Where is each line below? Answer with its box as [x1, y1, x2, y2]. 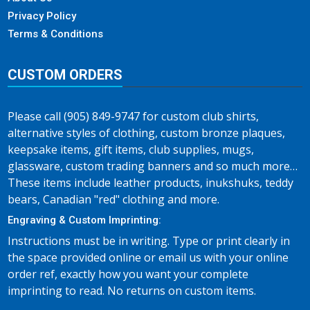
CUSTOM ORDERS [8, 66, 122, 83]
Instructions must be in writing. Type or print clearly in [8, 233, 290, 248]
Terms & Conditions [8, 28, 103, 40]
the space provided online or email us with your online [8, 250, 289, 265]
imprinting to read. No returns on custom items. [8, 283, 256, 298]
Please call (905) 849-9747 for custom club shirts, [8, 109, 259, 124]
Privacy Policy [8, 10, 76, 22]
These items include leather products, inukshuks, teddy [8, 175, 293, 190]
